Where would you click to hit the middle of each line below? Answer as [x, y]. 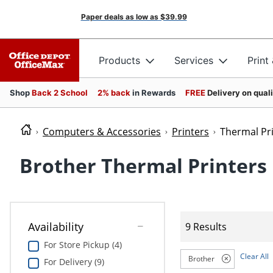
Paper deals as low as [119, 17]
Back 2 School [60, 93]
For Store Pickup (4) [83, 245]
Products [119, 60]
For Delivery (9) [74, 262]
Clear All [255, 256]
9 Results [206, 226]
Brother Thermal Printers [143, 166]
